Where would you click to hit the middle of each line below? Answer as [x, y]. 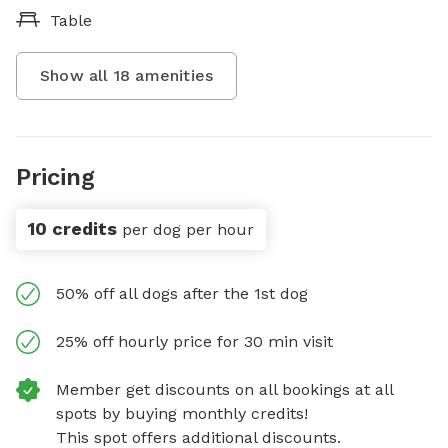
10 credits [72, 228]
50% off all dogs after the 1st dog [182, 293]
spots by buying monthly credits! [182, 413]
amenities [172, 75]
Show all [77, 75]
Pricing [55, 177]
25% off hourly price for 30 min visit [194, 341]
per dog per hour [188, 229]
